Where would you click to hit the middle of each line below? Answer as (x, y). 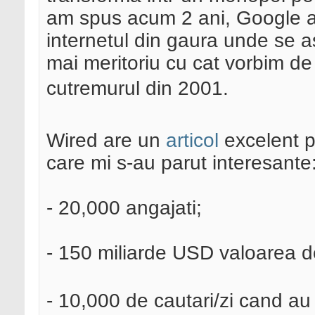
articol (192, 141)
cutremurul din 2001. (137, 89)
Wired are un (106, 141)
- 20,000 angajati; (124, 208)
